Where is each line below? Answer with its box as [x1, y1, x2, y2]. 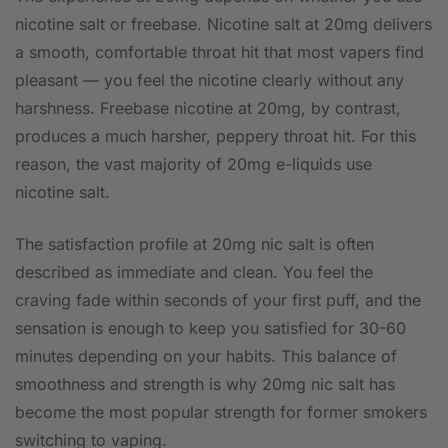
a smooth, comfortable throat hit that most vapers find [15, 42, 424, 63]
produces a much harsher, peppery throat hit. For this [15, 126, 416, 147]
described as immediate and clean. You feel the [15, 262, 373, 283]
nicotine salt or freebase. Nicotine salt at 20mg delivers [15, 14, 432, 35]
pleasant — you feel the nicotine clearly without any [15, 70, 404, 91]
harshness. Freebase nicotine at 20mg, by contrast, [15, 98, 401, 119]
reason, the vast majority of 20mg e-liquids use [15, 154, 372, 175]
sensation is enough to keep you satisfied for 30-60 [15, 318, 406, 339]
